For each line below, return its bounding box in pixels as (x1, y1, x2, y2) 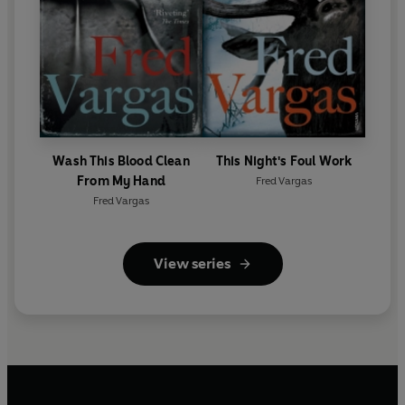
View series (153, 255, 231, 273)
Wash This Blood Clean (52, 154, 190, 170)
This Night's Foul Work (215, 154, 353, 170)
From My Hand (77, 174, 165, 190)
